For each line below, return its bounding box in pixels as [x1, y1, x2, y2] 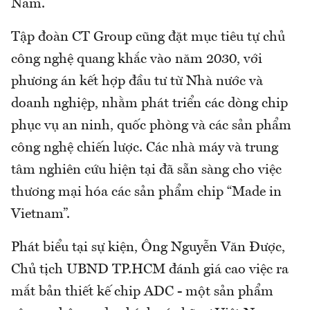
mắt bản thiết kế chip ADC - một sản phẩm [11, 285, 273, 300]
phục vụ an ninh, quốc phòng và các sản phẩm [11, 119, 291, 134]
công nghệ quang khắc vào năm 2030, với [11, 53, 262, 67]
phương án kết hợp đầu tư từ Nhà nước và [11, 75, 263, 89]
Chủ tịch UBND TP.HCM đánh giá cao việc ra [11, 263, 289, 277]
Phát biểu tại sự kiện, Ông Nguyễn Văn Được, [11, 241, 285, 255]
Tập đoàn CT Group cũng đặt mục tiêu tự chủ [11, 30, 285, 45]
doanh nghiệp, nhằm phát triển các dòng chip [11, 97, 288, 111]
